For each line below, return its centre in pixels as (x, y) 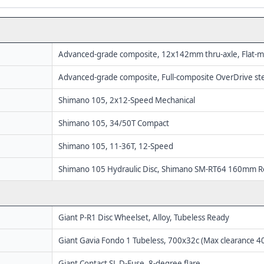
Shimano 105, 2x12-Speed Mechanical (127, 100)
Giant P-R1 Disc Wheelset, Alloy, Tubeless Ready (144, 217)
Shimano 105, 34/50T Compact (114, 123)
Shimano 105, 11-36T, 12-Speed (116, 146)
